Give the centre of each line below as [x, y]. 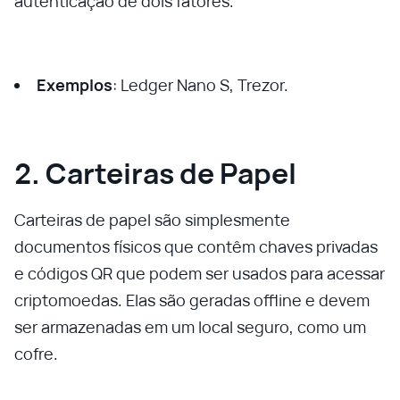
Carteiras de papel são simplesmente [152, 220]
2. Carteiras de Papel [155, 173]
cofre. [36, 354]
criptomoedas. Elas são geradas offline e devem [192, 300]
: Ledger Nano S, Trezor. [200, 85]
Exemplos [75, 85]
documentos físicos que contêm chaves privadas [196, 246]
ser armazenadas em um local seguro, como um [190, 327]
